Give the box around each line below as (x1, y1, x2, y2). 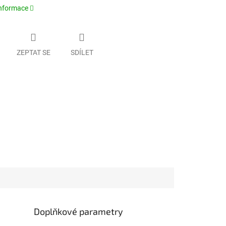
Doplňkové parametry (34, 205, 124, 217)
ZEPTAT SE (16, 48, 50, 56)
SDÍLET (70, 48, 93, 56)
